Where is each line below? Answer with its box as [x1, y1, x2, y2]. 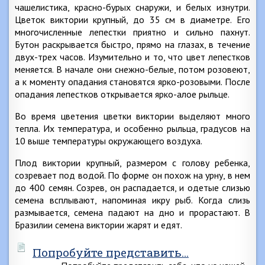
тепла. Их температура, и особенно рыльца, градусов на [15, 122, 250, 134]
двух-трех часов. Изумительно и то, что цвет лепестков [15, 51, 250, 63]
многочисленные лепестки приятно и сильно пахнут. [15, 26, 250, 38]
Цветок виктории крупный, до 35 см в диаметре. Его [15, 14, 250, 25]
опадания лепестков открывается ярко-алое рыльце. [15, 88, 230, 100]
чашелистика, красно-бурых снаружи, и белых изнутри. [15, 1, 250, 13]
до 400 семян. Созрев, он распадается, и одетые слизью [15, 182, 250, 193]
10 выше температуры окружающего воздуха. [15, 135, 202, 147]
